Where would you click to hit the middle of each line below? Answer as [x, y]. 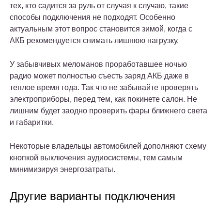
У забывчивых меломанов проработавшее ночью [98, 64]
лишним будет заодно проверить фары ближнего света [108, 110]
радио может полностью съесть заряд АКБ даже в [99, 76]
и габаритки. [32, 122]
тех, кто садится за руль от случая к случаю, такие [99, 5]
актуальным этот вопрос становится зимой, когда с [101, 29]
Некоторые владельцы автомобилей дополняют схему [108, 146]
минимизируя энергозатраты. [62, 169]
